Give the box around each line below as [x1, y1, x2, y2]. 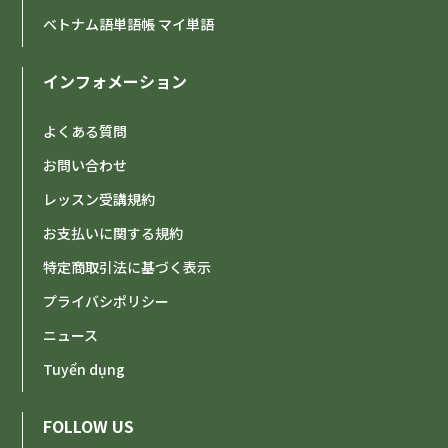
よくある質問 [43, 121, 128, 142]
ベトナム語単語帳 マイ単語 [43, 14, 215, 35]
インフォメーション [43, 69, 188, 94]
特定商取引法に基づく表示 [43, 257, 212, 278]
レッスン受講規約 [43, 189, 156, 210]
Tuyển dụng [43, 359, 126, 380]
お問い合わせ [43, 155, 128, 176]
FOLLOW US [43, 414, 135, 439]
